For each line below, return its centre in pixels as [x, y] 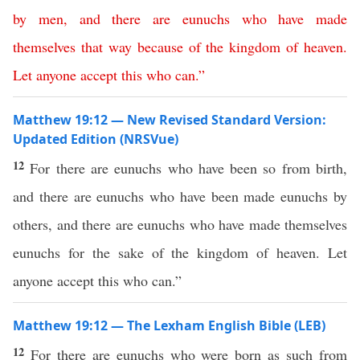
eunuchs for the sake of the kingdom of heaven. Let [180, 252]
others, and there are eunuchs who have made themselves [180, 224]
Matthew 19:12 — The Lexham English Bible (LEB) [169, 325]
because [160, 47]
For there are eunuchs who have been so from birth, [189, 168]
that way [106, 47]
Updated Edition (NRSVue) [96, 139]
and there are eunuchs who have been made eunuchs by [180, 196]
